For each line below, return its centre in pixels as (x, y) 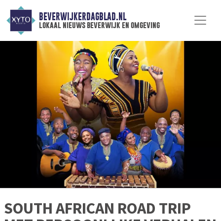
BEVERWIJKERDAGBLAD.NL (82, 17)
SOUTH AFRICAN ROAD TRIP (97, 208)
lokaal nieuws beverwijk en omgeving (99, 25)
